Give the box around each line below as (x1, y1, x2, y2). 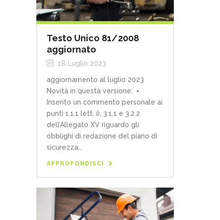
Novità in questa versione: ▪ (47, 87, 139, 95)
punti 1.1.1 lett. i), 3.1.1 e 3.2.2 (47, 110, 140, 118)
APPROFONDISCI (47, 160, 104, 167)
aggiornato (47, 44, 96, 55)
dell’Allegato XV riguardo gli (47, 121, 139, 129)
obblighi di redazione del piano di (47, 132, 157, 140)
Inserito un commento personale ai (47, 98, 163, 107)
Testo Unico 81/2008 (47, 33, 139, 44)
